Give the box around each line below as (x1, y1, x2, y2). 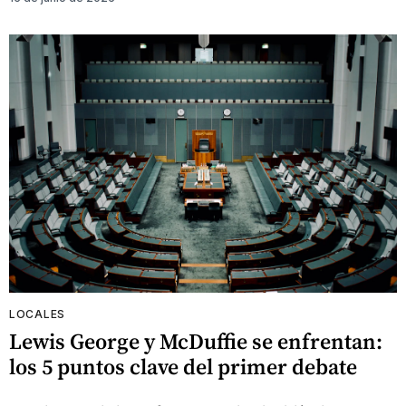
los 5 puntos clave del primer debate (9, 352, 357, 382)
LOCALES (9, 307, 65, 322)
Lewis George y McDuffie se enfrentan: (9, 326, 382, 357)
